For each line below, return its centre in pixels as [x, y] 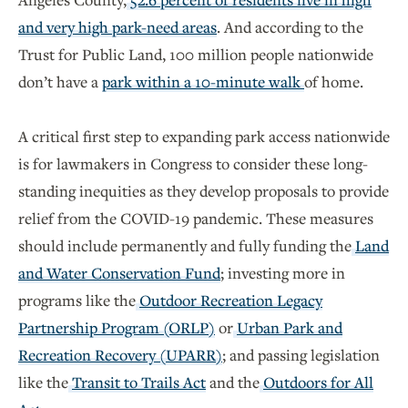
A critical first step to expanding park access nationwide [204, 136]
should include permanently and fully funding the [185, 245]
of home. [336, 81]
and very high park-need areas [117, 26]
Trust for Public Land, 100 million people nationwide [196, 54]
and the [233, 382]
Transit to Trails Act [139, 382]
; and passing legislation [301, 354]
